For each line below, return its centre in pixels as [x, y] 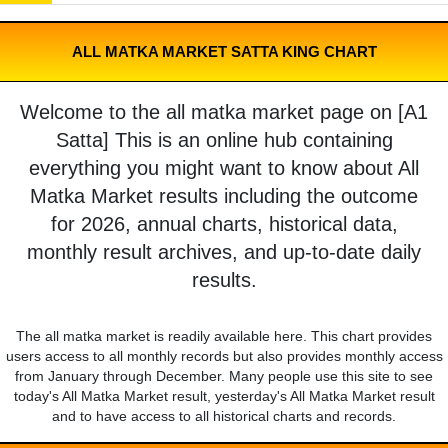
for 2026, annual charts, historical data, [224, 224]
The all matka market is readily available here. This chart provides [224, 336]
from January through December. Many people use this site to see [224, 376]
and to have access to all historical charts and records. [224, 416]
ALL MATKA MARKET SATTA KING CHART [224, 52]
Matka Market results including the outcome [224, 196]
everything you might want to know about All [224, 168]
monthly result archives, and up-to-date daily [224, 252]
